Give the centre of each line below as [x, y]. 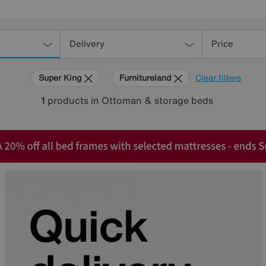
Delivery [87, 43]
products [68, 100]
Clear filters [218, 77]
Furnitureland [146, 77]
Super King [61, 77]
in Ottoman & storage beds [152, 100]
